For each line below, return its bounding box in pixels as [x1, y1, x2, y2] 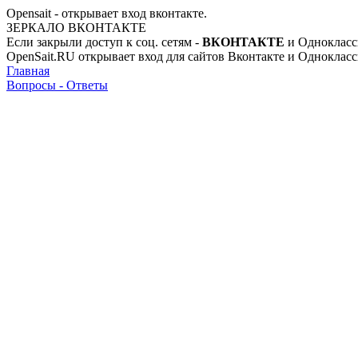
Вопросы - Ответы [6, 78, 108, 92]
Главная [6, 64, 50, 78]
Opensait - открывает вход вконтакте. [6, 6, 207, 20]
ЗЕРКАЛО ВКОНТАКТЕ [6, 21, 146, 34]
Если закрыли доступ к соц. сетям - [6, 35, 202, 49]
